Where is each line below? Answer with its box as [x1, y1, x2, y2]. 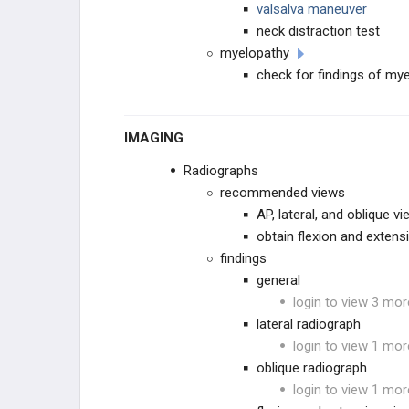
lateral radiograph [257, 316, 361, 332]
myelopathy [220, 45, 289, 61]
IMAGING [128, 130, 184, 146]
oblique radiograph [257, 360, 367, 376]
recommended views [220, 184, 345, 201]
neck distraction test [257, 23, 380, 39]
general [257, 272, 300, 288]
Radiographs [184, 163, 258, 179]
